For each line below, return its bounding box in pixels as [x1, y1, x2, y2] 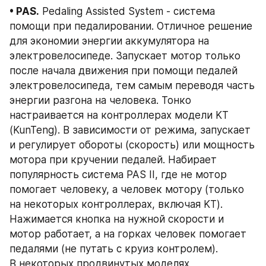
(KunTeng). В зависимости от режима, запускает [9, 124, 251, 137]
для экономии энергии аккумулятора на [9, 35, 209, 47]
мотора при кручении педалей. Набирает [9, 154, 217, 166]
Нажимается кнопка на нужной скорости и [9, 213, 224, 226]
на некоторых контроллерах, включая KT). [9, 198, 223, 211]
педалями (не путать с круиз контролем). [9, 243, 218, 255]
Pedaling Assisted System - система [39, 5, 215, 18]
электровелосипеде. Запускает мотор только [9, 50, 240, 62]
